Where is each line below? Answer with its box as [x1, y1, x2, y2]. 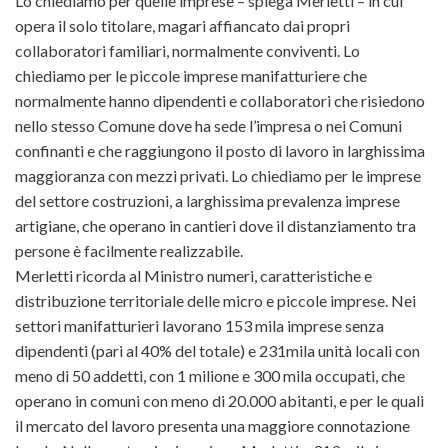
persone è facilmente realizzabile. [15, 241, 243, 261]
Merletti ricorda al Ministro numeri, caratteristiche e [15, 266, 372, 286]
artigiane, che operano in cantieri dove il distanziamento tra [15, 216, 416, 236]
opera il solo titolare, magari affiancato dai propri [15, 16, 350, 36]
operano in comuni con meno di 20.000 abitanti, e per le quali [15, 391, 424, 411]
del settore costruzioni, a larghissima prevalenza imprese [15, 191, 400, 211]
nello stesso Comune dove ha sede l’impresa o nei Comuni [15, 116, 402, 136]
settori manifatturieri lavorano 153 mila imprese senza [15, 316, 384, 336]
